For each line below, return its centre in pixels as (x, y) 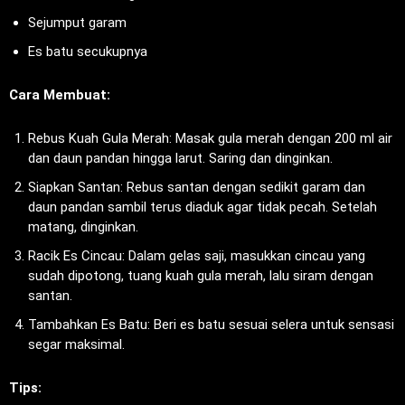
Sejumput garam (77, 23)
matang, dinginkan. (83, 227)
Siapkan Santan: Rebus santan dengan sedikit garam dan (197, 188)
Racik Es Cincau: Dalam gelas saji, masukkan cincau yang (197, 256)
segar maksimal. (76, 345)
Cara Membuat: (60, 95)
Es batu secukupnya (88, 52)
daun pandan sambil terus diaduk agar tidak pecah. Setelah (202, 207)
